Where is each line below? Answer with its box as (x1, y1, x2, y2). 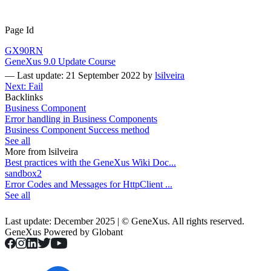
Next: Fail (5, 81, 43, 92)
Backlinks (5, 92, 43, 103)
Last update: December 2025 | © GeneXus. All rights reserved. (5, 216, 244, 227)
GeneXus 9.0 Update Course (5, 56, 116, 67)
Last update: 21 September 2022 (17, 70, 140, 81)
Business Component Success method (5, 125, 149, 135)
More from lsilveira (5, 146, 78, 157)
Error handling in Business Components (5, 114, 157, 125)
